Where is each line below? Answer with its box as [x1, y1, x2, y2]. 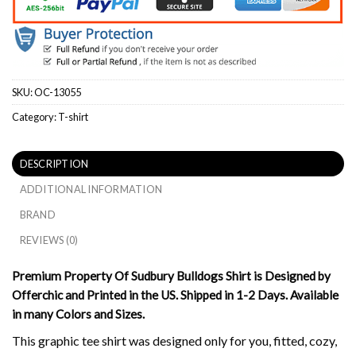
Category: [12, 110, 58, 124]
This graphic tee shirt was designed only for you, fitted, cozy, [12, 332, 337, 348]
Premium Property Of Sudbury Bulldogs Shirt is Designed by [12, 268, 331, 283]
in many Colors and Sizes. [12, 306, 145, 321]
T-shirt [58, 110, 88, 124]
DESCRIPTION [19, 157, 89, 170]
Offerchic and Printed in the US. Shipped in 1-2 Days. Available [12, 287, 339, 302]
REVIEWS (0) [19, 233, 79, 246]
